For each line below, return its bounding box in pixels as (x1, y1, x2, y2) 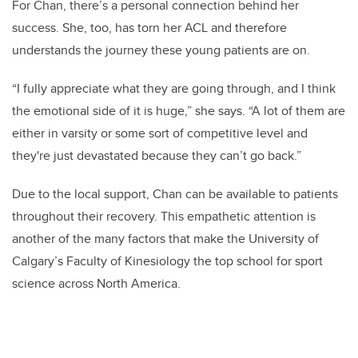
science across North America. (12, 274, 181, 292)
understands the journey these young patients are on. (12, 41, 310, 59)
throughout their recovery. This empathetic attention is (12, 207, 316, 225)
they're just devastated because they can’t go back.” (12, 146, 301, 165)
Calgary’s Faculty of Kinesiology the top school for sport (12, 252, 323, 270)
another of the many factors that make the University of (12, 229, 319, 248)
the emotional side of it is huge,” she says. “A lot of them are (12, 101, 345, 120)
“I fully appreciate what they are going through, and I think (12, 79, 336, 97)
